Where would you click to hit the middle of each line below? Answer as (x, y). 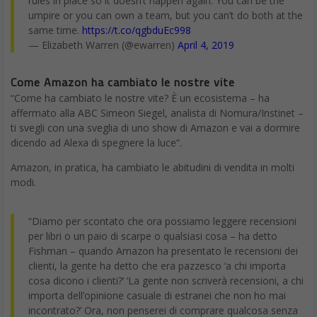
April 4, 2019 (206, 45)
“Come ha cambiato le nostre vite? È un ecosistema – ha (140, 98)
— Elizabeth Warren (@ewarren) (103, 45)
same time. (55, 30)
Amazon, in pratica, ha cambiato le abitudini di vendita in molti (152, 168)
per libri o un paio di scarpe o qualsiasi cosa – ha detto (153, 236)
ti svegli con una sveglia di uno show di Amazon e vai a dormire (155, 128)
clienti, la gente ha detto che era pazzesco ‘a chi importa (157, 266)
